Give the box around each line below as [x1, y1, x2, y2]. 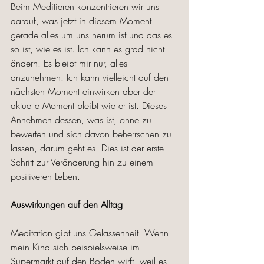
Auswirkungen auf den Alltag [11, 198, 123, 212]
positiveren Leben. [11, 170, 86, 183]
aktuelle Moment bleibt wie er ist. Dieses [11, 99, 170, 113]
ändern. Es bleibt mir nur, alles [11, 57, 130, 70]
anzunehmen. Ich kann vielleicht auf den [11, 71, 171, 84]
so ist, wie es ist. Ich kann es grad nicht [11, 42, 167, 56]
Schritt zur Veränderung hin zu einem [11, 156, 156, 169]
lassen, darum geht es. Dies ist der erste [11, 141, 167, 155]
